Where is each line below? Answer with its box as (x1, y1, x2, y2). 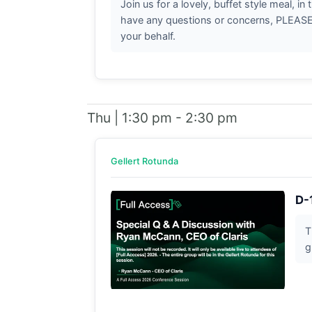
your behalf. (120, 29, 175, 42)
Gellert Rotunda (110, 155, 178, 166)
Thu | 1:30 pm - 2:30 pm (86, 109, 237, 126)
